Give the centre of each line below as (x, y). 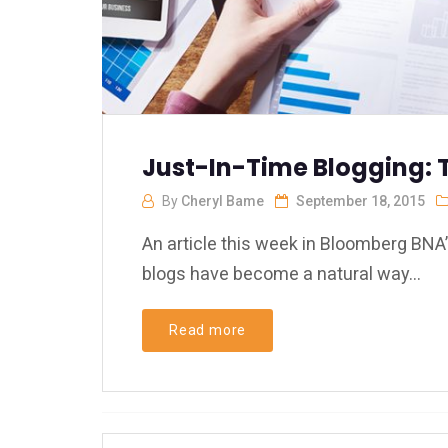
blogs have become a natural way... (281, 273)
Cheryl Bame (222, 201)
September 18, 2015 (360, 201)
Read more (208, 330)
